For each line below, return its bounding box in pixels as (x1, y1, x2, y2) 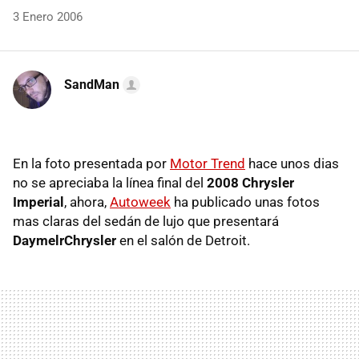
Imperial (13, 194, 64, 210)
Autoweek (110, 194, 171, 210)
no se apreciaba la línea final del (13, 175, 207, 191)
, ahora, (64, 194, 110, 210)
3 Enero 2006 (13, 10, 83, 24)
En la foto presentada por (13, 155, 170, 171)
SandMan (64, 77, 119, 92)
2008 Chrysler (207, 175, 294, 191)
